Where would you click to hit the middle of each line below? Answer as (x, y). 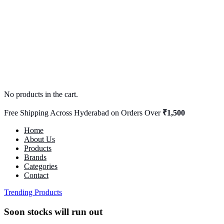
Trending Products (33, 192)
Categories (41, 166)
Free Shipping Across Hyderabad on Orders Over (83, 113)
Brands (35, 157)
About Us (39, 139)
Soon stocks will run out (53, 211)
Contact (36, 175)
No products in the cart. (41, 94)
